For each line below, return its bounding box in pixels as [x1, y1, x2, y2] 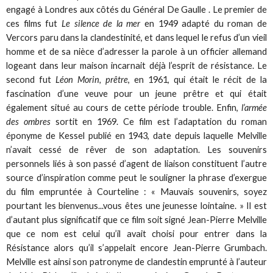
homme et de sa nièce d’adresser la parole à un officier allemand [6, 46, 267, 57]
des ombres [6, 116, 51, 127]
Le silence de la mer [61, 18, 141, 29]
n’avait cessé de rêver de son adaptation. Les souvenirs [6, 144, 267, 155]
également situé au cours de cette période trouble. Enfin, [6, 102, 241, 113]
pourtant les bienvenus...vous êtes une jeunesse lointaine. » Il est [6, 200, 267, 211]
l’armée [241, 102, 267, 113]
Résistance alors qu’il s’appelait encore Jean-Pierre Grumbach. [6, 243, 267, 253]
